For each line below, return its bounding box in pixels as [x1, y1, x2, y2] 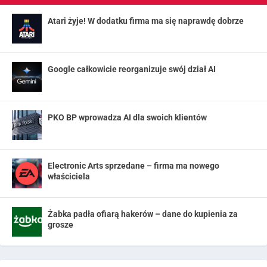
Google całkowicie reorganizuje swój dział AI [48, 64, 216, 74]
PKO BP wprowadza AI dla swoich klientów [48, 113, 207, 123]
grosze [48, 220, 73, 230]
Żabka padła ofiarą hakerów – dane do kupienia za [48, 209, 238, 219]
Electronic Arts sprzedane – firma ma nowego [48, 161, 219, 171]
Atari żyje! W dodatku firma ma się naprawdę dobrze [48, 16, 244, 26]
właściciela [48, 172, 90, 182]
